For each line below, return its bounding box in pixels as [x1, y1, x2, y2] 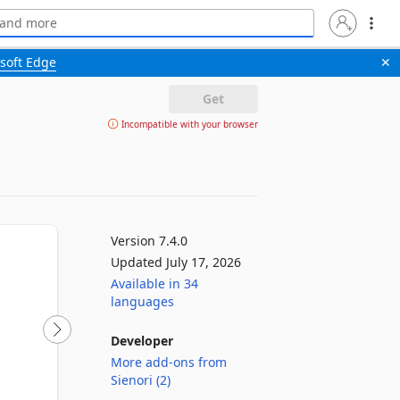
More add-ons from [111, 354, 227, 371]
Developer [111, 332, 173, 349]
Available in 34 [111, 275, 198, 292]
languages [111, 293, 174, 310]
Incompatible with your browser [118, 118, 258, 130]
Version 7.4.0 [111, 232, 187, 249]
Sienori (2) [111, 371, 171, 388]
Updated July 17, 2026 [111, 254, 241, 271]
